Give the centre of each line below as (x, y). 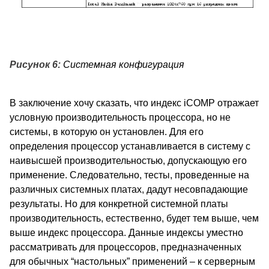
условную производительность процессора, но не (120, 118)
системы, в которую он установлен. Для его (107, 132)
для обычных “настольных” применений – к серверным (132, 262)
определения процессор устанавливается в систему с (130, 147)
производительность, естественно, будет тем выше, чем (134, 219)
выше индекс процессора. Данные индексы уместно (126, 233)
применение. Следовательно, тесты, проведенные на (129, 175)
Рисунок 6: (35, 65)
